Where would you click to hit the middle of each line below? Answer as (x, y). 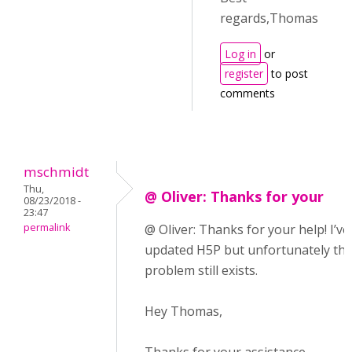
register (244, 73)
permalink (47, 227)
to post (288, 73)
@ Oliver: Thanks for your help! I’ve (247, 229)
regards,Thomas (269, 18)
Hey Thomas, (183, 311)
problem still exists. (201, 270)
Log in (240, 54)
